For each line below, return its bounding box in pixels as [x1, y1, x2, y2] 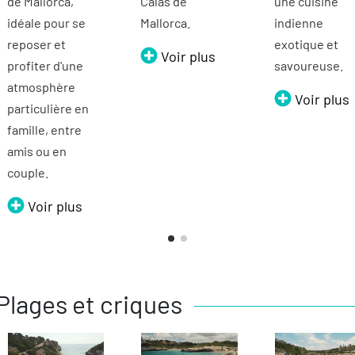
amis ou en [6, 143, 67, 159]
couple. [6, 165, 52, 181]
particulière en [6, 101, 89, 116]
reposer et [6, 36, 66, 52]
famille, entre [6, 122, 82, 138]
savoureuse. [273, 58, 349, 74]
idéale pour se [6, 15, 86, 31]
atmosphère [6, 79, 75, 95]
